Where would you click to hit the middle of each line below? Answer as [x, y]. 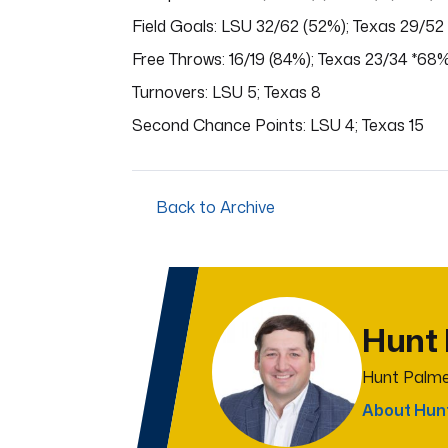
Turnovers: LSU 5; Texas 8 [226, 92]
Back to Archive [213, 206]
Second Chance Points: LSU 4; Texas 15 [278, 125]
